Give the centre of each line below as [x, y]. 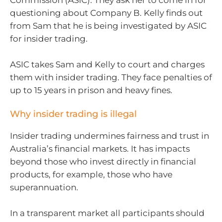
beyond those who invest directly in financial [103, 162]
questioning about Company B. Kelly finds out [106, 13]
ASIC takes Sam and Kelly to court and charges [107, 64]
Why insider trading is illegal [73, 114]
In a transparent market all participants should [107, 213]
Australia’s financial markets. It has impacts [100, 149]
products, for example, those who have [91, 175]
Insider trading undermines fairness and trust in [110, 136]
